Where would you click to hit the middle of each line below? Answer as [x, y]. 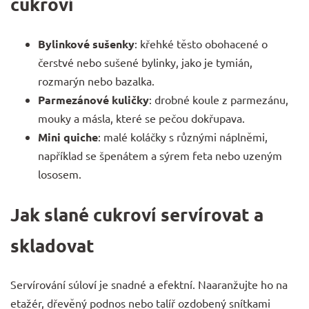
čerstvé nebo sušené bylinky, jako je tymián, [145, 62]
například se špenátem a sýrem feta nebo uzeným [160, 155]
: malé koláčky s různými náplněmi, [183, 136]
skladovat [52, 245]
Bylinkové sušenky [86, 43]
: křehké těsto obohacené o [201, 43]
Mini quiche [68, 137]
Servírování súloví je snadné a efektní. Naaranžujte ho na [149, 285]
